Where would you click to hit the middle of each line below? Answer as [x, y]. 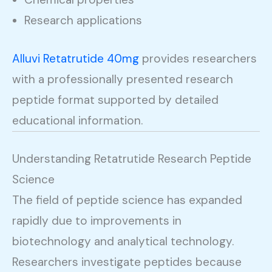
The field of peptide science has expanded [127, 200]
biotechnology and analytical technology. [123, 242]
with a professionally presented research [123, 79]
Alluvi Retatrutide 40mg [76, 58]
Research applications [83, 21]
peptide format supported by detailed [115, 100]
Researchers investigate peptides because [127, 262]
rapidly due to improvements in [97, 221]
